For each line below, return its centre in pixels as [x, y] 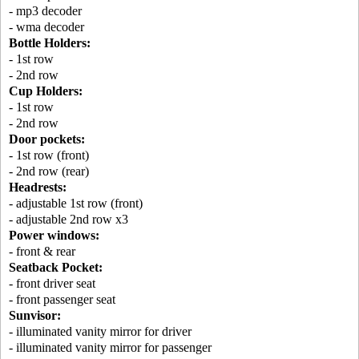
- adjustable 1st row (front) [76, 204]
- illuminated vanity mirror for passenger [110, 348]
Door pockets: [47, 139]
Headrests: [38, 188]
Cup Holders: [46, 91]
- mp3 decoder [45, 11]
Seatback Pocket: [56, 268]
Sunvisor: [35, 316]
